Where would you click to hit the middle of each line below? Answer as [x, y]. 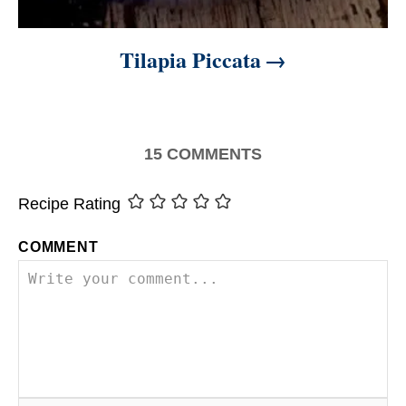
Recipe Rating [69, 204]
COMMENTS [214, 154]
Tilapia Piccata [190, 59]
